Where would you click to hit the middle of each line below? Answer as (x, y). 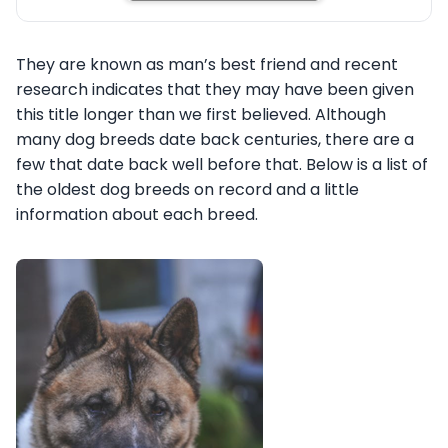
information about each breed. (137, 214)
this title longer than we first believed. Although (201, 114)
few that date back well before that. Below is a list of (222, 164)
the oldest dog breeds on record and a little (187, 189)
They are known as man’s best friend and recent (207, 64)
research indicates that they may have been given (215, 89)
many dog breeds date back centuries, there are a (215, 139)
